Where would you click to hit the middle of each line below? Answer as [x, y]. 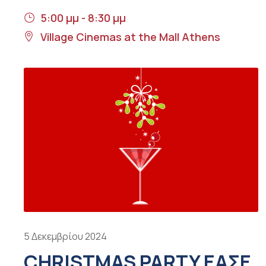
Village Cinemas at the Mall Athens [130, 37]
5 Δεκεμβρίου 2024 [65, 237]
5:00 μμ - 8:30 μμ [83, 18]
